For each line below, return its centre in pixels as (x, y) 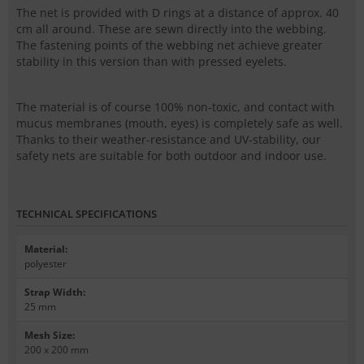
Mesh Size (48, 336)
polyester (45, 264)
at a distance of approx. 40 (265, 13)
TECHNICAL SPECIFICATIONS (87, 214)
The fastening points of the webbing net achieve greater (169, 45)
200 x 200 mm (56, 350)
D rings (171, 13)
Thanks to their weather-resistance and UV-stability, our (169, 140)
